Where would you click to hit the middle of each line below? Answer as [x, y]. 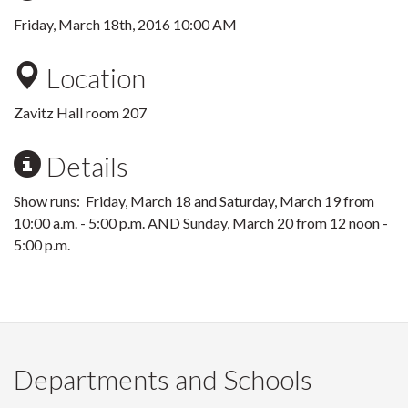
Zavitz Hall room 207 [80, 112]
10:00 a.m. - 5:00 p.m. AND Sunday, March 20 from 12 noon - [201, 223]
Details [85, 166]
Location [93, 77]
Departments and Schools [163, 379]
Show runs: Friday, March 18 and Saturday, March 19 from [194, 201]
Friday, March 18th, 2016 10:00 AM [125, 24]
